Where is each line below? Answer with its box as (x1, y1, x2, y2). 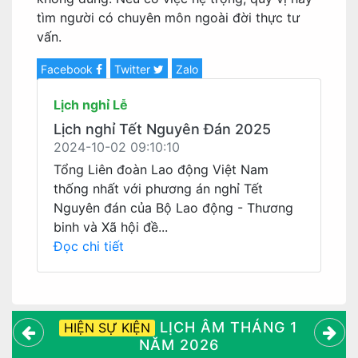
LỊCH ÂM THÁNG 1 (155, 319, 299, 336)
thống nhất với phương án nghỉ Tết (54, 181, 263, 197)
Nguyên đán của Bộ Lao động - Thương (54, 200, 293, 216)
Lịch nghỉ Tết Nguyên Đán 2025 (54, 121, 271, 137)
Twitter (114, 62, 153, 76)
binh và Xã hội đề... (54, 219, 168, 235)
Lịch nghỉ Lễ (54, 97, 128, 113)
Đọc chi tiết (54, 238, 124, 254)
